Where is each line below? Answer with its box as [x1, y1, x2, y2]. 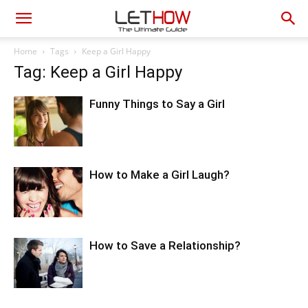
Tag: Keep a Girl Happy [14, 63, 182, 82]
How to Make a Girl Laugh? [89, 168, 230, 181]
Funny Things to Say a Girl [89, 97, 225, 111]
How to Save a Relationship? [89, 239, 241, 252]
